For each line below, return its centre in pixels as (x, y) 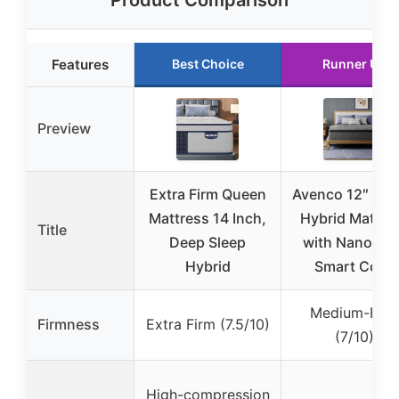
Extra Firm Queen (208, 195)
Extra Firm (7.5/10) (208, 325)
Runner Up (354, 64)
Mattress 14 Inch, (208, 219)
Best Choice (208, 64)
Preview (64, 129)
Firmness (69, 325)
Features (80, 65)
